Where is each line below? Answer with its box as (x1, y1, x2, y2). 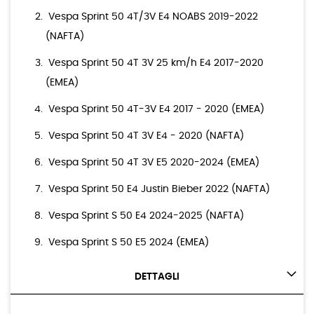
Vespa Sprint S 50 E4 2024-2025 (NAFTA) (48, 211, 244, 221)
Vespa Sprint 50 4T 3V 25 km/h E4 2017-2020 (48, 58, 264, 69)
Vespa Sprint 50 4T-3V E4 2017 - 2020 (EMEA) (48, 104, 264, 115)
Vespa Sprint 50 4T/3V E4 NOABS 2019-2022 (48, 12, 258, 22)
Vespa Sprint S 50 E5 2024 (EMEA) (48, 238, 209, 248)
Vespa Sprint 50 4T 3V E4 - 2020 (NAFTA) (48, 131, 244, 142)
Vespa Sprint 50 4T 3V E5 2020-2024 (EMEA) (48, 158, 259, 168)
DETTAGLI (135, 272, 179, 282)
